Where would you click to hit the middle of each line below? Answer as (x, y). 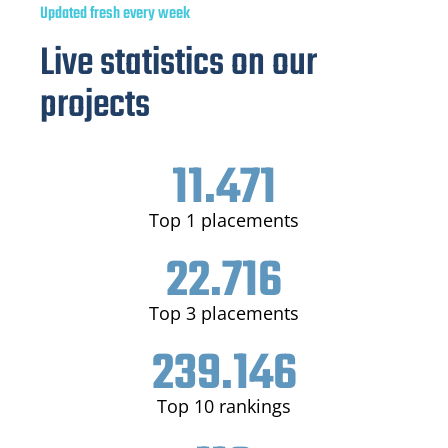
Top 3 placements (224, 312)
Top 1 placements (224, 219)
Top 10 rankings (224, 405)
